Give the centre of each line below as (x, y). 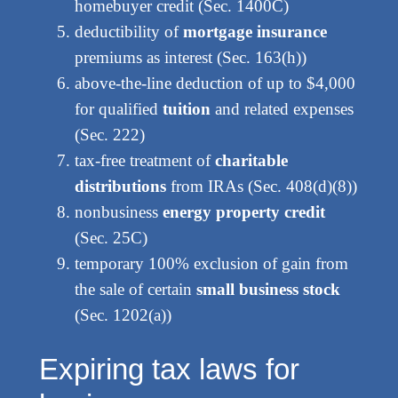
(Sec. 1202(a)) (123, 314)
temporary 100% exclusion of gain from (211, 263)
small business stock (268, 289)
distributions (120, 186)
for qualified (118, 108)
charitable (251, 160)
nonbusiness (118, 211)
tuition (186, 108)
